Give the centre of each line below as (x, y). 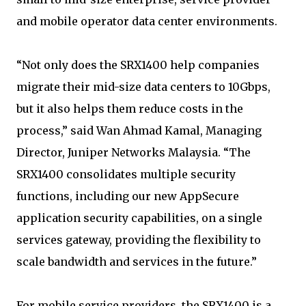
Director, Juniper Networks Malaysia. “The (134, 152)
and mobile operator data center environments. (147, 21)
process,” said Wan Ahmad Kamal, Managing (139, 130)
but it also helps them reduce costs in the (130, 109)
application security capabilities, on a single (139, 218)
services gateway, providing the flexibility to (139, 240)
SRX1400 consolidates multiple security (126, 174)
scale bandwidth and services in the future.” (137, 262)
